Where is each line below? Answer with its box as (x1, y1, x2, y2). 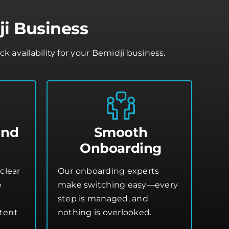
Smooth (94, 124, 148, 141)
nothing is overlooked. (58, 207, 152, 217)
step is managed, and (58, 193, 148, 203)
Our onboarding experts (58, 166, 159, 176)
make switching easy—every (58, 179, 178, 190)
